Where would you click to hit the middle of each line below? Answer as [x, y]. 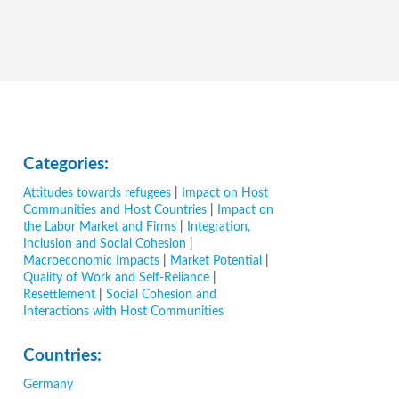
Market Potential [216, 261]
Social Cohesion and [161, 295]
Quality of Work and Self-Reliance [116, 278]
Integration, [218, 227]
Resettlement [59, 295]
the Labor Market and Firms [99, 227]
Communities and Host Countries [114, 210]
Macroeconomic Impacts [91, 261]
